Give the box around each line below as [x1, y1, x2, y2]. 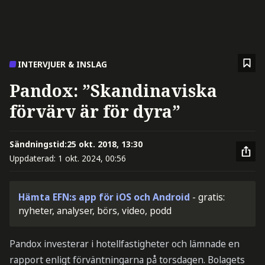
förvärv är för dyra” [9, 99, 180, 122]
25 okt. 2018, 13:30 [66, 138, 143, 150]
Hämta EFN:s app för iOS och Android [18, 190, 190, 203]
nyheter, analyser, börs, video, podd [18, 203, 172, 217]
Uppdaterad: [9, 152, 58, 164]
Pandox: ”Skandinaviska [9, 79, 217, 102]
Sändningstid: [9, 138, 67, 150]
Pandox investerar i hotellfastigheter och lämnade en [9, 237, 240, 250]
